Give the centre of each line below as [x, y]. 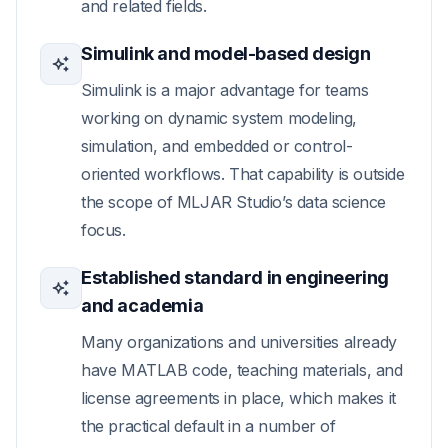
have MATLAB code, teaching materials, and [242, 370]
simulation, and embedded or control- [217, 146]
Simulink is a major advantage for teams [225, 90]
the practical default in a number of [208, 426]
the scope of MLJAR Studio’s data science [234, 202]
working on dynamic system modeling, [219, 118]
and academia [142, 305]
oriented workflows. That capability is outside [243, 174]
